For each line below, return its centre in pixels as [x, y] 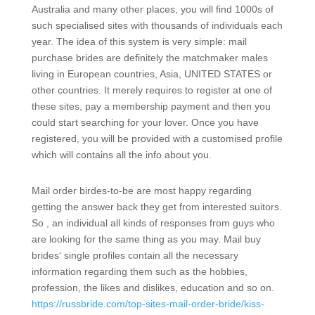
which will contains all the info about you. [121, 155]
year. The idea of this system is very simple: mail [139, 41]
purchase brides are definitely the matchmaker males [149, 58]
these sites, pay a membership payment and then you [151, 106]
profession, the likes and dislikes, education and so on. [153, 288]
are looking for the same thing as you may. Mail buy [146, 239]
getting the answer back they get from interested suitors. [156, 207]
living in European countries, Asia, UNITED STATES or [152, 74]
